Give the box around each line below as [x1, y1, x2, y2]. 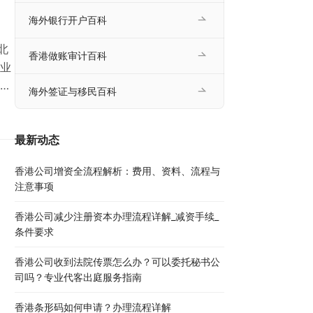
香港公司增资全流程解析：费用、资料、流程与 [15, 165, 220, 177]
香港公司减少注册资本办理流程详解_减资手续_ [15, 210, 219, 223]
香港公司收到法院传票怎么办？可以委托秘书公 [15, 256, 220, 268]
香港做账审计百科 [29, 50, 107, 62]
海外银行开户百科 [29, 14, 107, 27]
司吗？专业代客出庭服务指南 [15, 271, 142, 284]
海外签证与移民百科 [29, 85, 117, 98]
